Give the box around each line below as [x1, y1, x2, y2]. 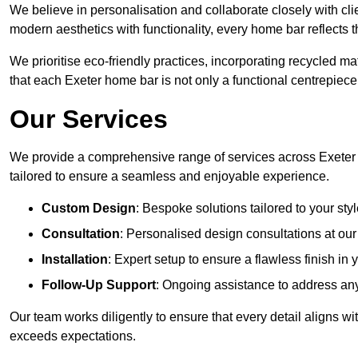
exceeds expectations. [10, 329, 136, 344]
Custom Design [42, 201, 136, 216]
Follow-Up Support [42, 278, 156, 292]
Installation [42, 253, 108, 267]
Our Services [10, 105, 168, 134]
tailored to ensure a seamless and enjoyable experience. [10, 169, 329, 184]
